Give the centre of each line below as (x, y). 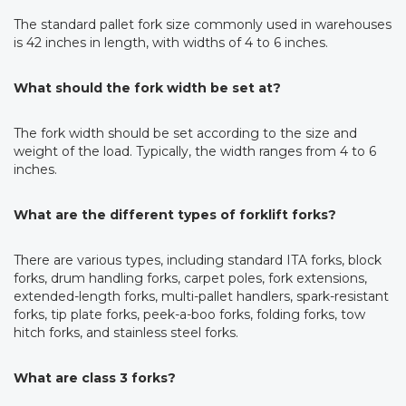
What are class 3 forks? (95, 378)
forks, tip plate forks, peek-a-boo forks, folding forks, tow (189, 315)
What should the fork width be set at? (147, 88)
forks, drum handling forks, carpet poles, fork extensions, (190, 279)
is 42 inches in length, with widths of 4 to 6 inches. (171, 43)
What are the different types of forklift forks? (175, 215)
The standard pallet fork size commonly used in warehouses (203, 25)
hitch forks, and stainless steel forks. (126, 333)
